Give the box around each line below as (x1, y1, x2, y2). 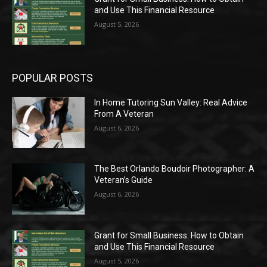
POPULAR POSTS (12, 71, 93, 84)
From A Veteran (94, 108, 154, 119)
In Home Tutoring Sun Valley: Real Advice (94, 97, 248, 107)
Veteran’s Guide (94, 175, 153, 185)
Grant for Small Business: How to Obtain (94, 230, 244, 240)
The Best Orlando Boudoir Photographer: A (94, 164, 255, 174)
